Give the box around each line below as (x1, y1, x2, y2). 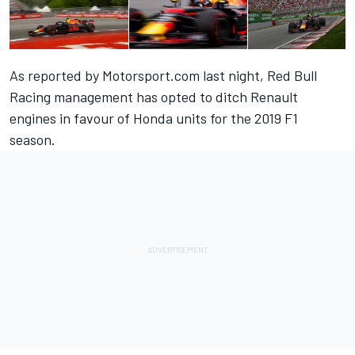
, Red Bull (260, 67, 317, 85)
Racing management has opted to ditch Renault (10, 88, 298, 106)
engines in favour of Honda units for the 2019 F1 (10, 109, 298, 128)
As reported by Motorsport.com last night (10, 67, 260, 85)
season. (10, 131, 55, 149)
